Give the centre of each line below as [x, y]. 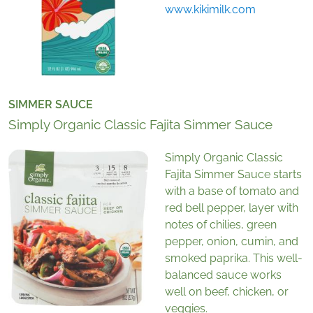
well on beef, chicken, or [227, 292]
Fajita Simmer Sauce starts [233, 175]
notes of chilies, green [221, 225]
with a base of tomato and [232, 191]
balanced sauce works [223, 275]
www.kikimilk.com [210, 10]
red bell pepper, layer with [232, 208]
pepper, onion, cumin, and [232, 242]
